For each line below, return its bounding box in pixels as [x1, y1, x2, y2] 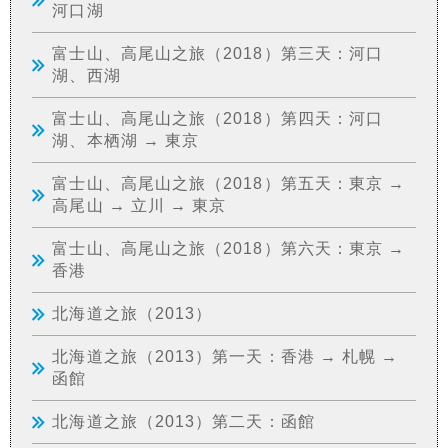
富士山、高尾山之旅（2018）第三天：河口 [52, 43, 384, 62]
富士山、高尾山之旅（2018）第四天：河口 [52, 108, 384, 127]
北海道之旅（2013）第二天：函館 [52, 411, 315, 430]
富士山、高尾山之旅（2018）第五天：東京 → [52, 173, 406, 192]
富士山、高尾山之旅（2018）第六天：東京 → [52, 238, 406, 257]
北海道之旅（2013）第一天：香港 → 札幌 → [52, 346, 399, 365]
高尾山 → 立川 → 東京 [52, 195, 227, 214]
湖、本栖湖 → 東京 [52, 130, 200, 149]
